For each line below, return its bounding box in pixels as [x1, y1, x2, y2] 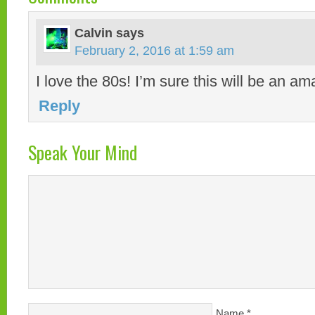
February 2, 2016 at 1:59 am [75, 44, 234, 58]
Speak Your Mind [28, 139, 137, 165]
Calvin [75, 26, 112, 40]
